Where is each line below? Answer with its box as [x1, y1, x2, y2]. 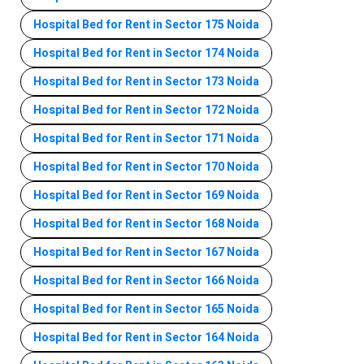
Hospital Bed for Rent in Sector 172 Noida [33, 101, 259, 119]
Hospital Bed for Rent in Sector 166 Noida [33, 271, 259, 289]
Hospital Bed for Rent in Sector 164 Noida [33, 328, 259, 346]
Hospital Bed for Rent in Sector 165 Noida [33, 300, 259, 318]
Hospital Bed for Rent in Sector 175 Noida [33, 15, 259, 33]
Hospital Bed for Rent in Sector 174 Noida [33, 44, 259, 62]
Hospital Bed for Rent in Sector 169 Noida [33, 186, 259, 204]
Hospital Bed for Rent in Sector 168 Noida [33, 214, 259, 232]
